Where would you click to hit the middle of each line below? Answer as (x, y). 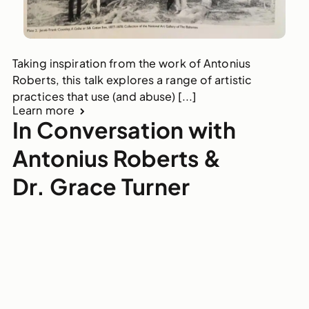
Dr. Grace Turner (101, 187)
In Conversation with (124, 130)
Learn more (43, 110)
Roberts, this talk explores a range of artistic (132, 80)
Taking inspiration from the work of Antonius (131, 63)
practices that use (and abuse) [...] (104, 97)
